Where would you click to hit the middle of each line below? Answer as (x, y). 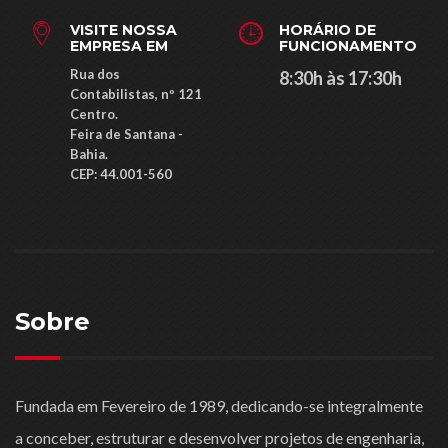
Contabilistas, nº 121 (136, 94)
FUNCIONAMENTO (348, 46)
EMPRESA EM (119, 46)
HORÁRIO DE (327, 30)
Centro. (94, 114)
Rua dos (95, 74)
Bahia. (89, 154)
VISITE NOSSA (123, 30)
